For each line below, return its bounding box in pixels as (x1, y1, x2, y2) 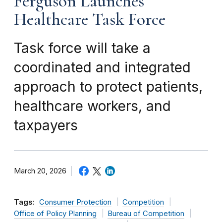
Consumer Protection (39, 197, 111, 207)
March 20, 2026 (14, 166, 66, 175)
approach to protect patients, (14, 78, 203, 95)
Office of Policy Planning (14, 209, 97, 218)
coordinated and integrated (14, 58, 191, 76)
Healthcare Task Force (14, 8, 166, 30)
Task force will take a (14, 39, 151, 56)
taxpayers (14, 116, 78, 134)
